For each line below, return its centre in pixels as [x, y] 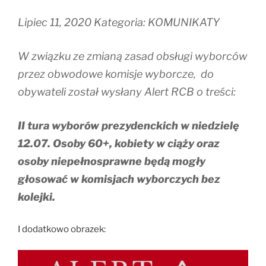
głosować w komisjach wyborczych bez [119, 179]
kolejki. [37, 197]
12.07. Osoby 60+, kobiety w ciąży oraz [119, 144]
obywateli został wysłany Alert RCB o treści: [127, 92]
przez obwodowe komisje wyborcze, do [116, 74]
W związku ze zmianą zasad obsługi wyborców [132, 56]
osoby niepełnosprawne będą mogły [112, 161]
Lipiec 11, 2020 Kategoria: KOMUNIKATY [119, 23]
